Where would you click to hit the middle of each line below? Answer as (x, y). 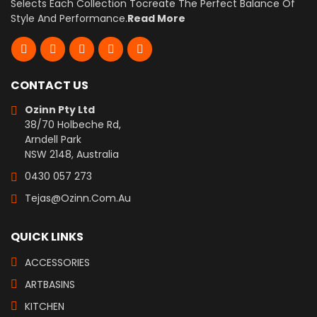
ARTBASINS (50, 284)
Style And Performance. (69, 18)
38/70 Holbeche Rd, (73, 125)
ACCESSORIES (57, 263)
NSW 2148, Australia (72, 154)
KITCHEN (45, 306)
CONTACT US (50, 85)
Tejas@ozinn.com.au (78, 198)
